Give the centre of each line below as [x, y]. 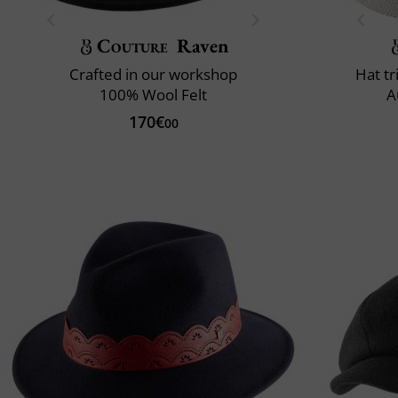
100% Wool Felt [153, 94]
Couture [133, 45]
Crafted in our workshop [153, 74]
